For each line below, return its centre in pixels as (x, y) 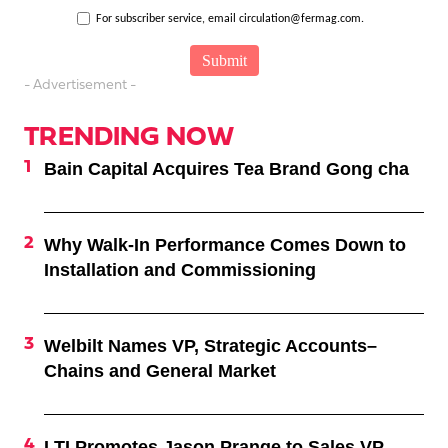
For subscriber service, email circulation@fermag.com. (230, 19)
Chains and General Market (160, 371)
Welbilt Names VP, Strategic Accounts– (210, 346)
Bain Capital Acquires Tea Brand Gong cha (226, 169)
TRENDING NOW (129, 139)
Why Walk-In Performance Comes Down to (225, 245)
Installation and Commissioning (180, 270)
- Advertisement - (80, 86)
